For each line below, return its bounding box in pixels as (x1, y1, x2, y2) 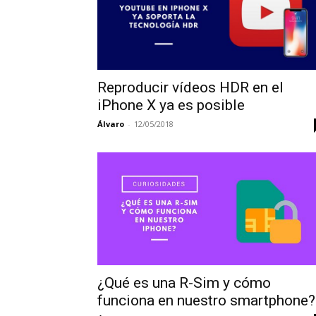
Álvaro (97, 119, 124, 129)
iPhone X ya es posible (97, 97, 245, 114)
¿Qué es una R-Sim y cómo (97, 274, 271, 291)
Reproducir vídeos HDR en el (97, 79, 284, 96)
